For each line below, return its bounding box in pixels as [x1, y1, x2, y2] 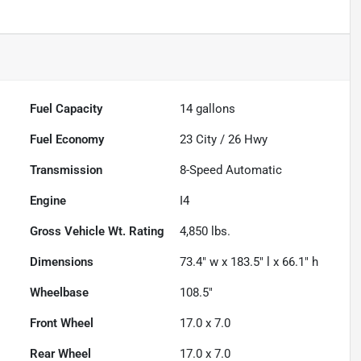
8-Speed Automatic [180, 163, 283, 178]
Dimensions [30, 255, 94, 270]
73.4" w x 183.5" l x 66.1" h [180, 255, 319, 270]
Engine [30, 193, 67, 209]
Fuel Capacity [30, 102, 103, 117]
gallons [193, 102, 236, 117]
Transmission [30, 163, 103, 178]
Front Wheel [30, 316, 94, 331]
